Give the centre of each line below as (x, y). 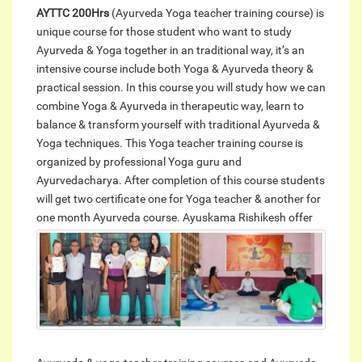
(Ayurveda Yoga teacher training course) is (217, 13)
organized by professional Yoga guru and (139, 162)
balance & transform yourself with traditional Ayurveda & (178, 125)
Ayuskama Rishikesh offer (246, 218)
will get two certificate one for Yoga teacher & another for (179, 199)
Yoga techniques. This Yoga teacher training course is (170, 143)
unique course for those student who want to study (164, 32)
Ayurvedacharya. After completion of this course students (181, 181)
